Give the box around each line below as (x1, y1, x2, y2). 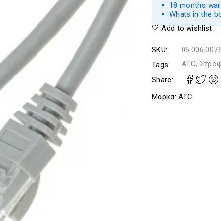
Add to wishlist (161, 24, 212, 33)
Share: (151, 75, 174, 84)
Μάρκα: (151, 92, 179, 101)
